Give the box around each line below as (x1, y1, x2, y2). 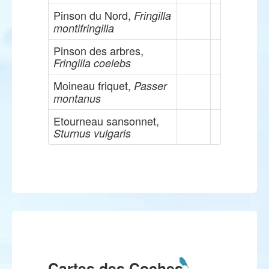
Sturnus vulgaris (53, 125, 131, 141)
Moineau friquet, (53, 77, 134, 93)
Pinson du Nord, (53, 7, 134, 23)
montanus (53, 91, 101, 106)
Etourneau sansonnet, (53, 113, 159, 128)
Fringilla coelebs (53, 55, 131, 70)
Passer (134, 78, 167, 93)
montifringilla (53, 20, 114, 35)
